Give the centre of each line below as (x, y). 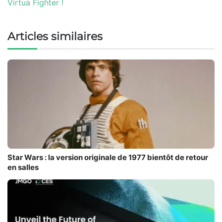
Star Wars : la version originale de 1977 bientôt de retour (108, 158)
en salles (23, 167)
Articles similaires (55, 37)
